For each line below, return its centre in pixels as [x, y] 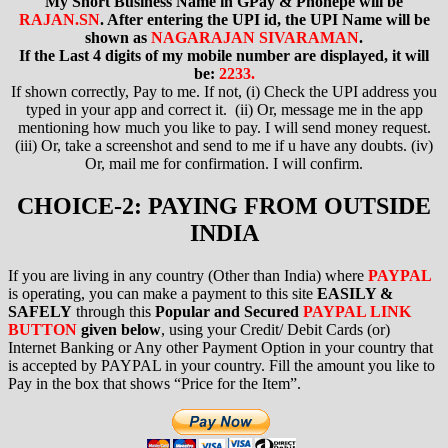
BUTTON [42, 329]
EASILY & [355, 293]
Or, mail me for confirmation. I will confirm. [224, 164]
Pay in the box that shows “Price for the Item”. [154, 383]
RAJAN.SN [59, 20]
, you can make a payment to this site [199, 293]
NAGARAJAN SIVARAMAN [255, 38]
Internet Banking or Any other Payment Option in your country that [220, 347]
